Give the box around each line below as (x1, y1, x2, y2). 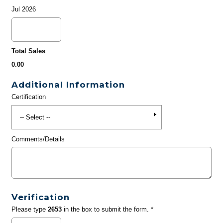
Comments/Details (11, 135, 65, 143)
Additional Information (11, 80, 125, 90)
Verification (11, 192, 70, 203)
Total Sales (11, 47, 45, 55)
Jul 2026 (11, 5, 36, 13)
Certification (11, 93, 46, 101)
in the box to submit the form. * (61, 206, 153, 214)
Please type (11, 206, 48, 214)
